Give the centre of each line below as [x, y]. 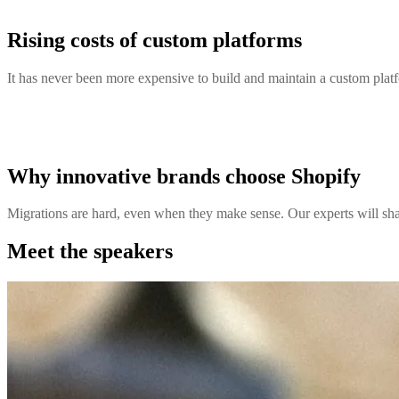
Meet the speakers [90, 252]
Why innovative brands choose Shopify [184, 176]
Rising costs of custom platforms [155, 40]
